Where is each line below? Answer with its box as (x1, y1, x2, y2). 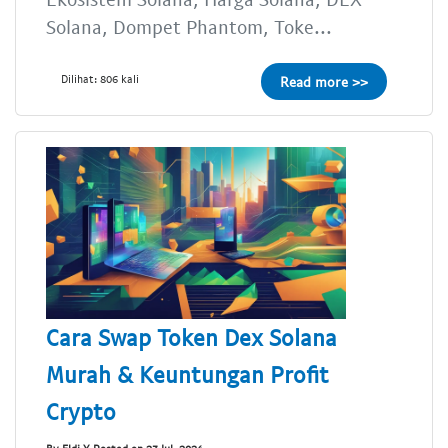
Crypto (46, 396, 116, 425)
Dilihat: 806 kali (61, 71, 139, 85)
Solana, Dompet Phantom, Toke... (46, 14, 332, 38)
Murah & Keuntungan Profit (46, 359, 329, 388)
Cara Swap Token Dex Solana (46, 322, 337, 351)
